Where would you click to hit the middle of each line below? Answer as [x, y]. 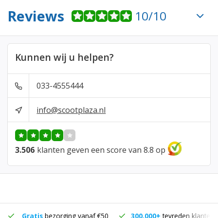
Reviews [36, 16]
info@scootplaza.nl [71, 110]
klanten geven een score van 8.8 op [101, 150]
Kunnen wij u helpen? [64, 57]
